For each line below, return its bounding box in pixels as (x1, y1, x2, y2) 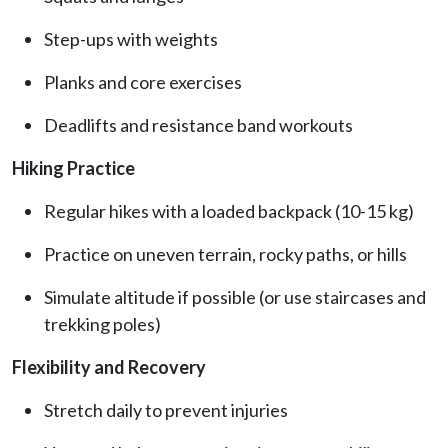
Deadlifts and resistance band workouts (44, 113, 353, 136)
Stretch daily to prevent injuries (44, 398, 288, 421)
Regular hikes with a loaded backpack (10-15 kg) (44, 199, 414, 222)
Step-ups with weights (44, 27, 218, 50)
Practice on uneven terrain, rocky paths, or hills (44, 242, 407, 265)
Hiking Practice (12, 156, 135, 179)
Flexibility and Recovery (12, 355, 206, 378)
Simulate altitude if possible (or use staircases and (44, 285, 426, 308)
